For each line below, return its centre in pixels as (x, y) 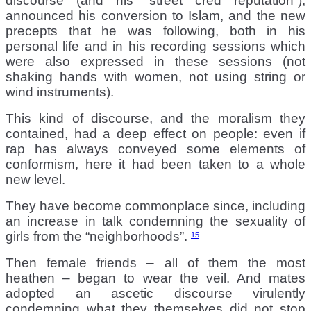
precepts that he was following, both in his (155, 31)
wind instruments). (60, 92)
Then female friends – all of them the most (155, 262)
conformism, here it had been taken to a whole (155, 164)
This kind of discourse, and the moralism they (155, 118)
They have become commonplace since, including (155, 205)
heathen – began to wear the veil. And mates (155, 278)
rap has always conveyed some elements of (155, 149)
